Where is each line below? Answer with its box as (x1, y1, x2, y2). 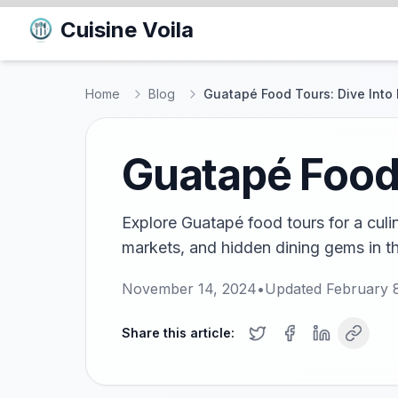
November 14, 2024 (122, 280, 257, 298)
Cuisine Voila (60, 17, 194, 43)
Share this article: (122, 325, 235, 340)
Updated (265, 280, 326, 298)
